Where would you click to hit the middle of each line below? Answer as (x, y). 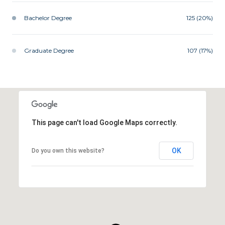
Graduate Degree (49, 51)
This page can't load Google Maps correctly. (104, 123)
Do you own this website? (68, 151)
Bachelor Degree (48, 18)
